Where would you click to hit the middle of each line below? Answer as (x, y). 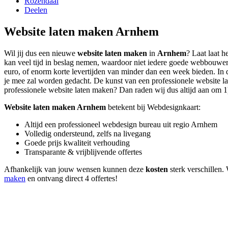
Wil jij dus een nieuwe (41, 53)
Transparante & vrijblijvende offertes (83, 152)
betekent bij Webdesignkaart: (153, 107)
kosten (157, 169)
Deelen (36, 10)
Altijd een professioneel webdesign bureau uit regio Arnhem (121, 125)
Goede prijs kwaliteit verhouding (77, 143)
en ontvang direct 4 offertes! (72, 179)
